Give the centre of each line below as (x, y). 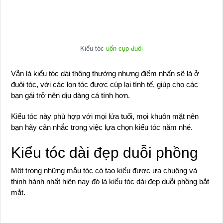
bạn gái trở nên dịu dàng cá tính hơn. (71, 95)
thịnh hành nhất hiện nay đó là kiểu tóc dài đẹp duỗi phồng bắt (110, 181)
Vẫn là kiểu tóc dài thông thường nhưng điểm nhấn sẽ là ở (105, 73)
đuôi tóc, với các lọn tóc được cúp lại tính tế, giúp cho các (105, 84)
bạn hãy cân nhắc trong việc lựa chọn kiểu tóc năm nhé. (102, 127)
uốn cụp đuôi (124, 49)
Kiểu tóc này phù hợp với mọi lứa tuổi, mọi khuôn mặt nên (105, 116)
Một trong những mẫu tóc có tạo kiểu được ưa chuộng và (104, 170)
